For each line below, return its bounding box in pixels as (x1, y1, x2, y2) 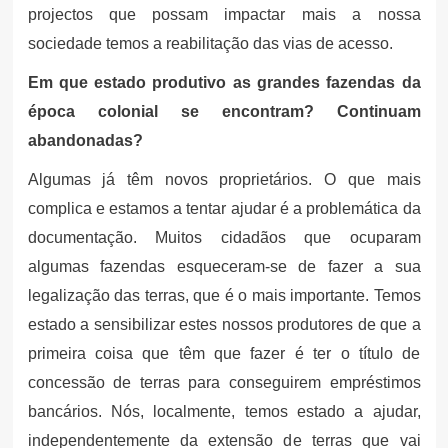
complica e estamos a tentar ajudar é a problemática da (27, 199, 421, 217)
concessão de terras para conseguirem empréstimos (27, 373, 421, 391)
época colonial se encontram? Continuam (27, 102, 421, 120)
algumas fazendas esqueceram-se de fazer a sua (27, 257, 421, 275)
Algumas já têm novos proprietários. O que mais (27, 170, 421, 188)
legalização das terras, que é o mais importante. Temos (27, 286, 421, 304)
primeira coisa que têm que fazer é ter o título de (27, 344, 421, 362)
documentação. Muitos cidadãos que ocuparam (27, 228, 421, 246)
